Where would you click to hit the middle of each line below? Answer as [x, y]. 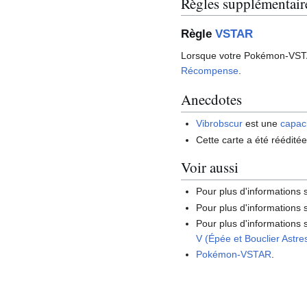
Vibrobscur [220, 124]
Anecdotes [211, 100]
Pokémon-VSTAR [234, 255]
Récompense [210, 70]
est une [262, 124]
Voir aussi [210, 168]
